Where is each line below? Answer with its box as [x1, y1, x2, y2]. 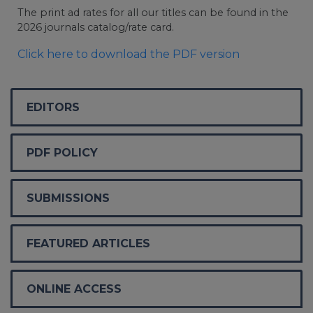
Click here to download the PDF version [17, 47, 240, 61]
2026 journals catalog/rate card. [17, 20, 174, 34]
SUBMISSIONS [27, 191, 110, 205]
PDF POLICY [27, 145, 98, 159]
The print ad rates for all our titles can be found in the [17, 6, 289, 19]
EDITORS [27, 100, 80, 114]
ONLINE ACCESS [27, 282, 122, 296]
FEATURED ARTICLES [27, 236, 150, 250]
